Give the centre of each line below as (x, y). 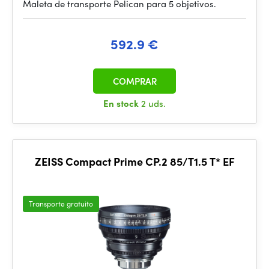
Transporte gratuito (61, 204)
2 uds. (153, 103)
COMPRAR (134, 81)
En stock (122, 103)
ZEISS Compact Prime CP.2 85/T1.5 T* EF (134, 161)
